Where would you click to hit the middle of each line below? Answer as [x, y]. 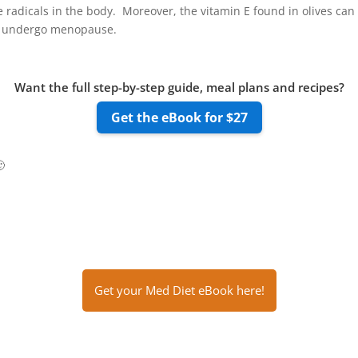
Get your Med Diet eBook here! [179, 290]
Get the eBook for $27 [179, 117]
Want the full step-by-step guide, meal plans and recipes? [179, 87]
